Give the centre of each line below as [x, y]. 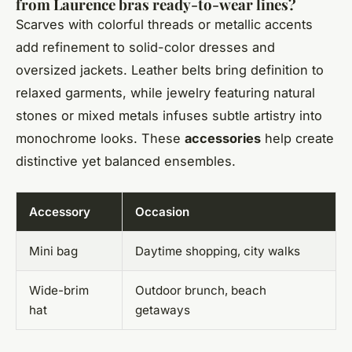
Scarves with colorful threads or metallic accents [164, 25]
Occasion [162, 212]
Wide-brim [59, 291]
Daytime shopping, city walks [218, 251]
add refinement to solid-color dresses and [145, 48]
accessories [223, 139]
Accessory [60, 212]
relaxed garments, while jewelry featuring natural [165, 93]
